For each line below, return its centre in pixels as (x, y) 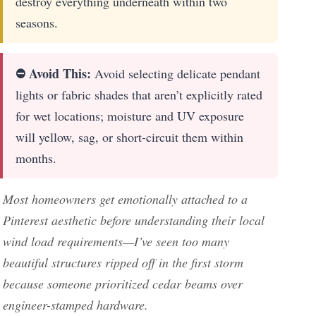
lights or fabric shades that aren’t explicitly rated (139, 95)
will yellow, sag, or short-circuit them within (129, 137)
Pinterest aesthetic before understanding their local (134, 220)
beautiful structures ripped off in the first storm (123, 263)
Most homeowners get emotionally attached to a (125, 199)
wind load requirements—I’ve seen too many (116, 242)
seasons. (37, 23)
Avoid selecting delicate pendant (176, 74)
